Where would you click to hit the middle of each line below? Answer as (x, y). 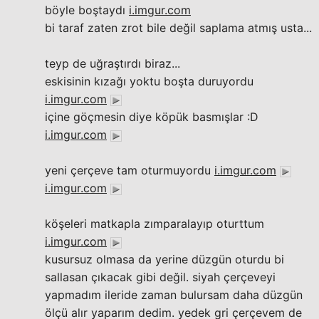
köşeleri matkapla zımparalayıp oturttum (155, 224)
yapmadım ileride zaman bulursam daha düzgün (174, 295)
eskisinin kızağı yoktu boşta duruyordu (149, 81)
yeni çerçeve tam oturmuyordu (130, 170)
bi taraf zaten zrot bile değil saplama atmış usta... (178, 28)
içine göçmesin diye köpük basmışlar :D (152, 117)
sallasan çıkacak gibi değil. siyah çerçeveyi (160, 277)
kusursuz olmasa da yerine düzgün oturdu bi (164, 259)
